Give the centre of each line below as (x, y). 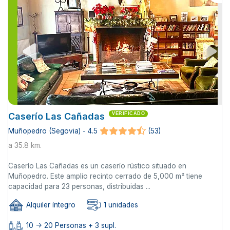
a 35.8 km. (25, 146)
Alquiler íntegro (50, 205)
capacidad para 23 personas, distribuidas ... (79, 187)
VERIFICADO (128, 114)
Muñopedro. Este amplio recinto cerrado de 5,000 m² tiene (105, 176)
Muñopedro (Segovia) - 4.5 (53, 131)
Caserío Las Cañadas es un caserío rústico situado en (97, 166)
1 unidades (120, 205)
